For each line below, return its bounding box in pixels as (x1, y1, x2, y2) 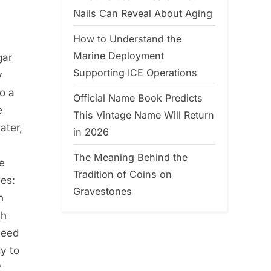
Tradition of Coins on (73, 168, 172, 180)
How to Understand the (73, 32, 181, 45)
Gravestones (73, 184, 132, 197)
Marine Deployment (73, 49, 164, 62)
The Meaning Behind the (73, 151, 188, 163)
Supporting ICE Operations (73, 66, 197, 79)
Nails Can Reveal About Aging (73, 7, 212, 19)
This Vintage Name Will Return (73, 108, 214, 121)
